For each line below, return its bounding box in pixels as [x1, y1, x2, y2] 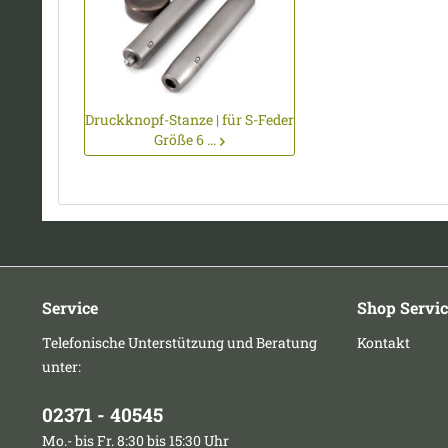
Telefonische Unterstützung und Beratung [42, 333, 317, 352]
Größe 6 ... [154, 130, 217, 149]
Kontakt [357, 333, 410, 352]
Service [42, 297, 98, 318]
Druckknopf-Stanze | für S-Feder [85, 110, 295, 129]
